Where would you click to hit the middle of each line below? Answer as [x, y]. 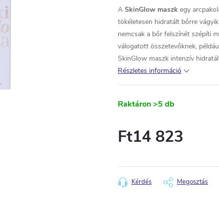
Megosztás [192, 182]
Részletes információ [150, 71]
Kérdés [142, 182]
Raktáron [134, 104]
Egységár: [132, 150]
